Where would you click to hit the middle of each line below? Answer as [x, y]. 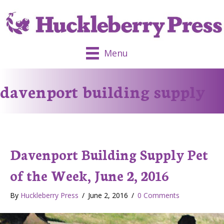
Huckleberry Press [49, 195]
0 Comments [158, 195]
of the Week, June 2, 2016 [89, 175]
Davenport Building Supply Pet [109, 154]
